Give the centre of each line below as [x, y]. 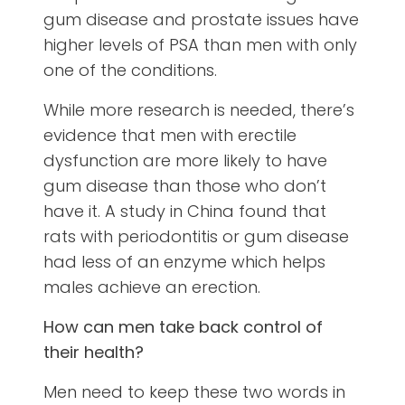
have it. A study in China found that [185, 212]
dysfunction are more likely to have [185, 161]
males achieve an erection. [152, 287]
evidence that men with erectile [170, 136]
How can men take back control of [183, 327]
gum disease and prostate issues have [201, 20]
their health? [94, 353]
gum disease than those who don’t [185, 186]
